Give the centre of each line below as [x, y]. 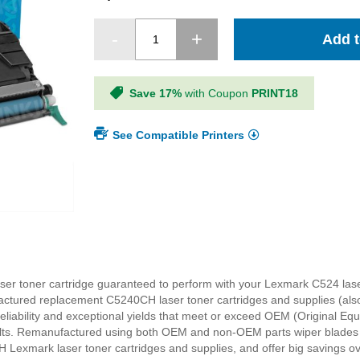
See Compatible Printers [179, 135]
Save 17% [156, 93]
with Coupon [217, 93]
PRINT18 [275, 93]
